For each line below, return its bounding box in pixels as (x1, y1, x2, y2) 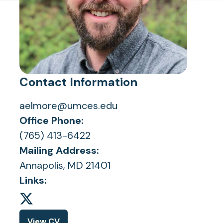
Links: (19, 174, 47, 187)
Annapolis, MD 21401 (19, 159, 111, 172)
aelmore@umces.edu (19, 99, 117, 112)
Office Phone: (19, 114, 84, 127)
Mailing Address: (19, 144, 99, 157)
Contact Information (19, 74, 137, 90)
